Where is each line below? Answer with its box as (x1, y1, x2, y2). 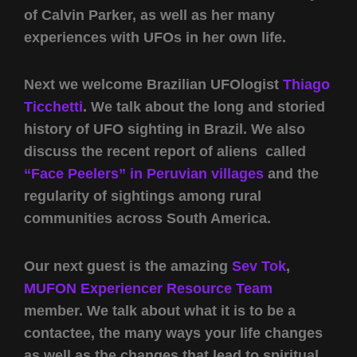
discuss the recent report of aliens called (24, 143, 306, 160)
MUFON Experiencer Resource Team (24, 280, 273, 296)
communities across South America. (24, 210, 271, 227)
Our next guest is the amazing (24, 257, 232, 274)
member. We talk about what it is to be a (24, 302, 296, 319)
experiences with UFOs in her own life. (24, 29, 286, 45)
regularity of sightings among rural (24, 188, 261, 205)
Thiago (283, 76, 330, 93)
